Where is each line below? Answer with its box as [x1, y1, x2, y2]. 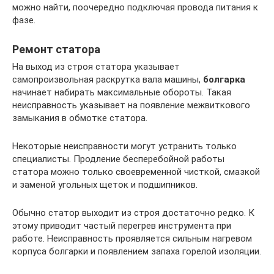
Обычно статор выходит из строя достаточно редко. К [12, 207, 254, 218]
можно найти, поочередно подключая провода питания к [12, 1, 258, 13]
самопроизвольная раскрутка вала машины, [12, 73, 203, 85]
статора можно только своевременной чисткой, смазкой [12, 166, 260, 177]
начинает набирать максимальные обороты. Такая [12, 86, 231, 98]
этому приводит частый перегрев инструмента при [12, 220, 231, 231]
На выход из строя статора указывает [12, 61, 180, 72]
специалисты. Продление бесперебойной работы [12, 153, 224, 165]
